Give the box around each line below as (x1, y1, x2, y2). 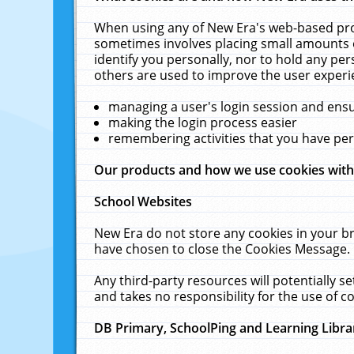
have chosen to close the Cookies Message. (94, 240, 351, 258)
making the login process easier (108, 114, 298, 131)
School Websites (94, 193, 193, 210)
